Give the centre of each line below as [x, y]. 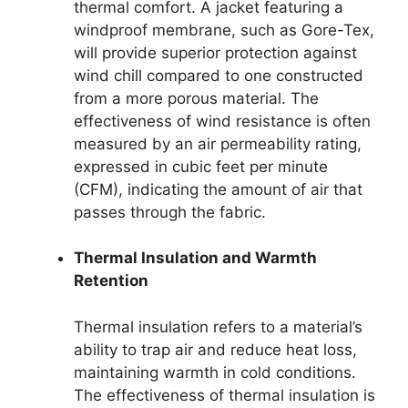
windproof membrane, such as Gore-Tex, [224, 30]
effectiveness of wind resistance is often [222, 121]
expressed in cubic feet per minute [201, 166]
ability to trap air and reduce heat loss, [215, 349]
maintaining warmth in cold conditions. [215, 372]
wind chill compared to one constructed [219, 75]
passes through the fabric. [170, 212]
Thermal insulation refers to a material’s [218, 326]
